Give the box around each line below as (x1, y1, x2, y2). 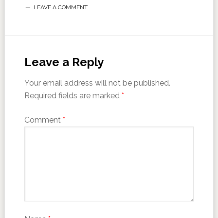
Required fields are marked (24, 91, 122, 101)
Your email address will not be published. (24, 78, 170, 88)
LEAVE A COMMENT (33, 4, 88, 11)
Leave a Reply (24, 55, 104, 70)
